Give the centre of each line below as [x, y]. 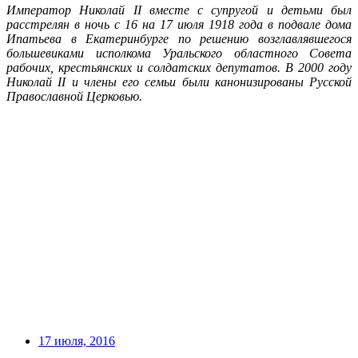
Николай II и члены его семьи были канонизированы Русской [179, 82]
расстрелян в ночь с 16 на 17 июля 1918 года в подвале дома [179, 24]
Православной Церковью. [74, 96]
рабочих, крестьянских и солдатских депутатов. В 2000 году [179, 67]
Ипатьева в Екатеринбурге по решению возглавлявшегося [179, 38]
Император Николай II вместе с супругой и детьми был [179, 10]
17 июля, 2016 [77, 340]
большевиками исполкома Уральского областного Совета [179, 53]
